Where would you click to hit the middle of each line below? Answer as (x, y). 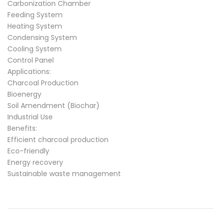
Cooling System (35, 49)
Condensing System (42, 37)
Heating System (35, 26)
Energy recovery (35, 162)
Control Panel (31, 60)
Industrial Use (30, 117)
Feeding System (35, 15)
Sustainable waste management (64, 174)
